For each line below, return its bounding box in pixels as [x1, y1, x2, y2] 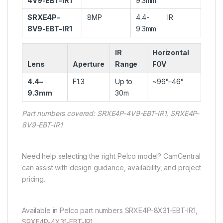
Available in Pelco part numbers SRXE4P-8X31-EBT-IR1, [22, 206, 198, 215]
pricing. [22, 174, 45, 183]
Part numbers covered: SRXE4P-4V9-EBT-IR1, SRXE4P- [22, 109, 200, 117]
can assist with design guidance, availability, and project [22, 163, 201, 172]
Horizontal [152, 48, 189, 57]
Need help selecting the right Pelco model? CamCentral [22, 151, 201, 160]
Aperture [73, 59, 105, 68]
